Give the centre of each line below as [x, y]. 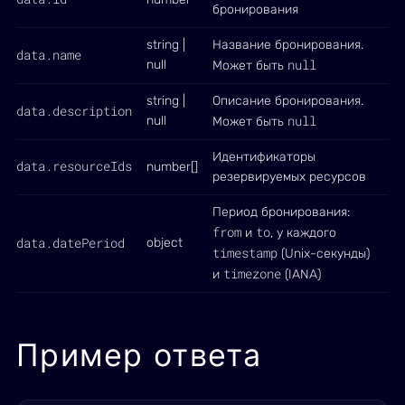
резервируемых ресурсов [289, 177]
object [165, 243]
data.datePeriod [71, 243]
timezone [252, 273]
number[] [172, 167]
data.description [74, 111]
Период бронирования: [281, 212]
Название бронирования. [288, 45]
